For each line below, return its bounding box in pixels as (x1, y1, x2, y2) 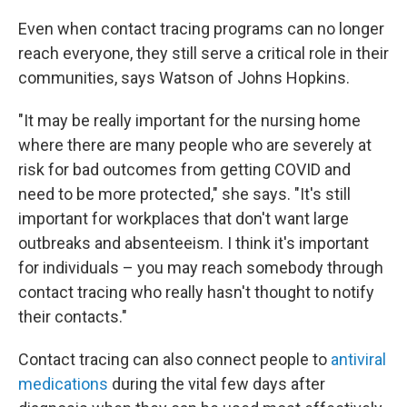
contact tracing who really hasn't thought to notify (18, 283, 374, 302)
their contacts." (18, 307, 127, 326)
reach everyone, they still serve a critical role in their (18, 44, 389, 63)
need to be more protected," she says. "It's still (18, 184, 351, 203)
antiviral (331, 350, 386, 369)
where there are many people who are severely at (18, 135, 372, 154)
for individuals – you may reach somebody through (18, 258, 383, 277)
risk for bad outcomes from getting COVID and (18, 160, 351, 179)
